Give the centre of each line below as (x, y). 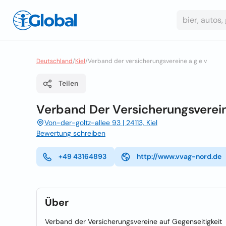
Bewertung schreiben (71, 133)
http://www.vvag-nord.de (179, 156)
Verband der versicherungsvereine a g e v (147, 61)
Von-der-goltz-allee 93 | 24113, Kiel (101, 123)
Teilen (68, 83)
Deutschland (54, 61)
